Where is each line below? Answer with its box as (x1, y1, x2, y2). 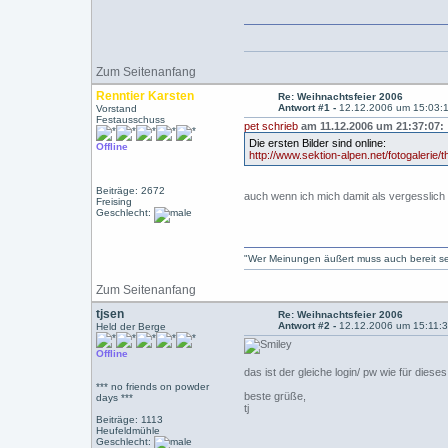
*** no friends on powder (96, 381, 210, 392)
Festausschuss (96, 114, 166, 125)
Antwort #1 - (278, 102, 340, 113)
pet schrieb (244, 120, 299, 132)
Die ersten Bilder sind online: (249, 137, 387, 149)
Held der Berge (96, 321, 167, 332)
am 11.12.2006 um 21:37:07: (298, 120, 445, 132)
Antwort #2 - (278, 320, 340, 331)
